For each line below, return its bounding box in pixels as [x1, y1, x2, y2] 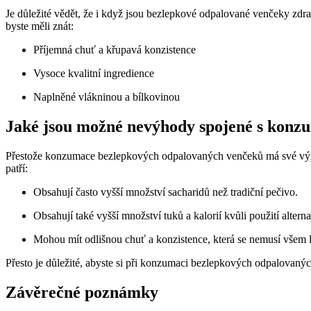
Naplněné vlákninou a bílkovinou [33, 91, 180, 103]
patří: [6, 162, 28, 175]
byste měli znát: [6, 20, 74, 33]
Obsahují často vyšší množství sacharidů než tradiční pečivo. [33, 186, 298, 199]
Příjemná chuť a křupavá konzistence [33, 44, 196, 56]
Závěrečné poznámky [6, 283, 158, 301]
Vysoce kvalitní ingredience [33, 67, 154, 80]
